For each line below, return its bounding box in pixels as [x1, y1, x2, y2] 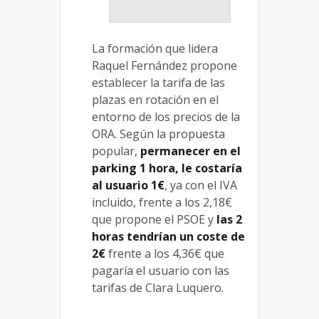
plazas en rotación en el [92, 91, 219, 108]
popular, [92, 142, 140, 159]
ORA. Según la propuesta [92, 125, 225, 142]
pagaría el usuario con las [92, 262, 229, 278]
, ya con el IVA [164, 177, 237, 193]
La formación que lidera [92, 40, 218, 56]
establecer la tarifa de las [92, 74, 225, 90]
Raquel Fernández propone [92, 57, 237, 73]
